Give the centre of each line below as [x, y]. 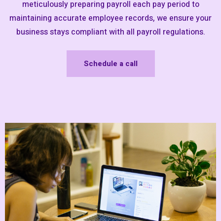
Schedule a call [110, 63]
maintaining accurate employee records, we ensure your [110, 18]
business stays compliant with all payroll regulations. [110, 32]
